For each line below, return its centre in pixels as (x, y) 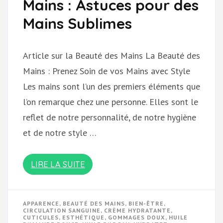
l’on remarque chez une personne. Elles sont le (111, 102)
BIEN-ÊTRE (146, 204)
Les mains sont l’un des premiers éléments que (111, 87)
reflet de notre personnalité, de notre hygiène (110, 117)
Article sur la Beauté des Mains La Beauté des (111, 56)
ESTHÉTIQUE (83, 218)
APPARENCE (41, 204)
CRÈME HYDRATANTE (137, 211)
